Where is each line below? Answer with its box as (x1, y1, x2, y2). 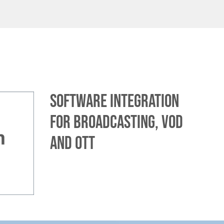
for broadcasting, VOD (50, 111, 183, 133)
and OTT (50, 132, 95, 154)
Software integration (50, 90, 179, 112)
